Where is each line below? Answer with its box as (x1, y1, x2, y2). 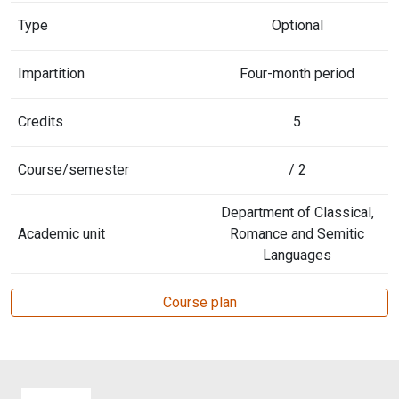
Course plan (162, 294, 237, 311)
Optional (271, 17, 323, 34)
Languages (263, 247, 331, 264)
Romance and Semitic (230, 225, 364, 242)
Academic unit (18, 225, 105, 242)
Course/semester (18, 161, 129, 178)
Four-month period (240, 65, 354, 82)
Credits (18, 113, 63, 130)
